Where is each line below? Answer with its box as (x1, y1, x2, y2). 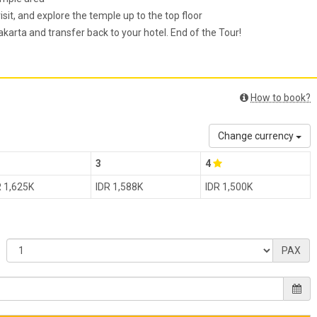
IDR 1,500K (205, 181, 253, 193)
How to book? (250, 92, 311, 104)
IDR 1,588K (96, 181, 143, 193)
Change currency (218, 130, 296, 142)
